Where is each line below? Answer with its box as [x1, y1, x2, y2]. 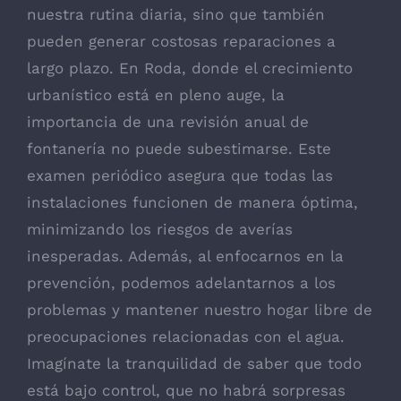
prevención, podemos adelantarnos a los [27, 274, 336, 293]
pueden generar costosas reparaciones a [27, 32, 336, 51]
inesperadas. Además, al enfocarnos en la [27, 247, 344, 266]
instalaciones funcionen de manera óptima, [27, 193, 358, 212]
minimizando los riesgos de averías [27, 220, 293, 239]
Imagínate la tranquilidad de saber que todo [27, 354, 362, 373]
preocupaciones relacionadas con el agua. [27, 328, 345, 346]
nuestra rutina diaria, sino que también [27, 5, 325, 24]
